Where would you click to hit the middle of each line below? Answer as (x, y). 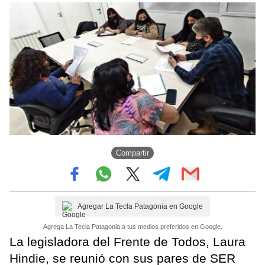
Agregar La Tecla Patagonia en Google (140, 206)
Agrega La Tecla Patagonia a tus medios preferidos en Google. (132, 226)
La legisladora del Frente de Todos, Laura (127, 241)
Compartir (132, 153)
